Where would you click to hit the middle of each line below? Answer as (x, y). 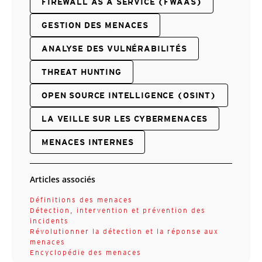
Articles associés (63, 179)
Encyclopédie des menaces (86, 252)
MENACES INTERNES (88, 142)
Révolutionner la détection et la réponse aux (124, 231)
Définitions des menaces (81, 199)
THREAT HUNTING (82, 72)
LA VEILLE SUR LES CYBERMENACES (125, 118)
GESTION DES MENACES (95, 25)
